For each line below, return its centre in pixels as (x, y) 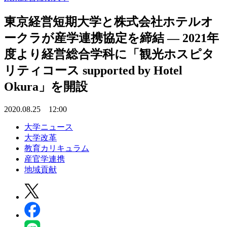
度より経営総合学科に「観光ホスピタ (109, 54)
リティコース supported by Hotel (93, 70)
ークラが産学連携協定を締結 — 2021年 (111, 38)
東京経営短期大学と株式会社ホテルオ (109, 22)
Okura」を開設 (46, 86)
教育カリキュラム (57, 148)
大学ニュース (49, 127)
